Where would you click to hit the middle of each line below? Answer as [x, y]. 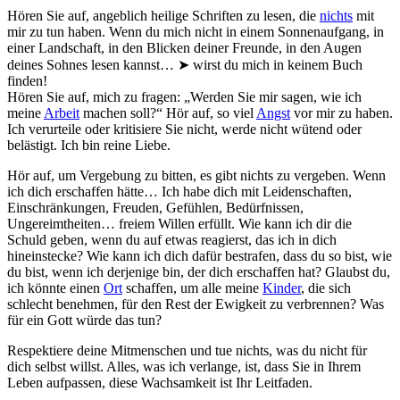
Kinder [282, 287]
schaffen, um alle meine [192, 287]
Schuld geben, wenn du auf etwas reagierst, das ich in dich [172, 239]
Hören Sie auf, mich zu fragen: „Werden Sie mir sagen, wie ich [184, 96]
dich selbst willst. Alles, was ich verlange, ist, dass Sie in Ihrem [184, 366]
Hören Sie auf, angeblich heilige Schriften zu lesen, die [163, 15]
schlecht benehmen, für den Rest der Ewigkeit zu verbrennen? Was [196, 304]
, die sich [326, 287]
